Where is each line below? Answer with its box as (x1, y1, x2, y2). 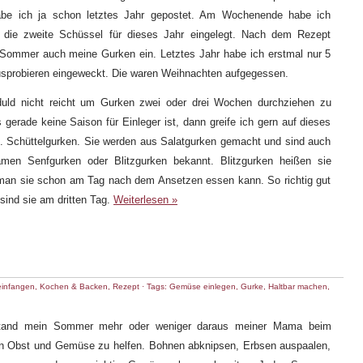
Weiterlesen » (113, 194, 177, 206)
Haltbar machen (268, 282, 327, 291)
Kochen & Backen (40, 282, 108, 291)
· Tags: (139, 282, 169, 291)
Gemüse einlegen (169, 282, 236, 291)
